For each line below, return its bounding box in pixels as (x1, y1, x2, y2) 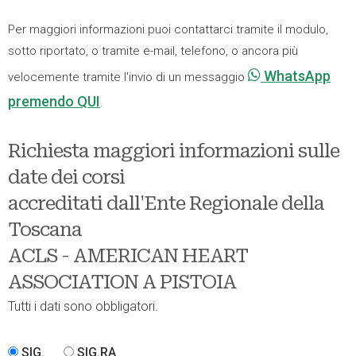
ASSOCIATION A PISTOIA (8, 271, 236, 293)
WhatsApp (261, 68, 331, 84)
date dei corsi (8, 166, 125, 188)
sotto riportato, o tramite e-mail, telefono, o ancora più (8, 44, 298, 58)
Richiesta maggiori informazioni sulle (8, 140, 339, 162)
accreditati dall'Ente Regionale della (8, 192, 324, 215)
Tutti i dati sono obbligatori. (8, 299, 158, 314)
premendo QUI (8, 93, 100, 110)
